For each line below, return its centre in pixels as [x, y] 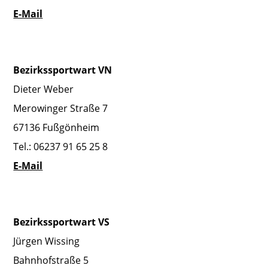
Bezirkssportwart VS [62, 222]
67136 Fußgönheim [57, 127]
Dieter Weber [44, 89]
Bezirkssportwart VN [63, 70]
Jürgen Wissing [47, 241]
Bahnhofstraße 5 [51, 260]
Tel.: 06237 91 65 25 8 [61, 146]
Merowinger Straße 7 [61, 108]
